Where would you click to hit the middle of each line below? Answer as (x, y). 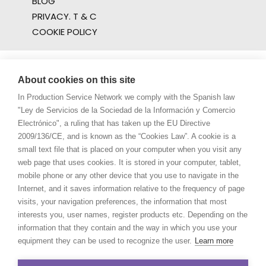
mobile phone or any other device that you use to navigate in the (128, 175)
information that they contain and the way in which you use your (127, 228)
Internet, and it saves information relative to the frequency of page (131, 189)
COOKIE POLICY (65, 32)
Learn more (214, 241)
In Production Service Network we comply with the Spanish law (126, 97)
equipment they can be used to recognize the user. (105, 241)
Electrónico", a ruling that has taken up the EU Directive (114, 123)
